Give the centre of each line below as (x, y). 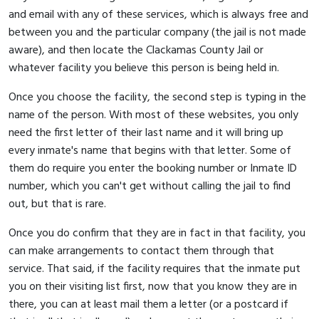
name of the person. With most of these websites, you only (153, 115)
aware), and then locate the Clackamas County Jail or (136, 50)
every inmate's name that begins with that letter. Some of (150, 151)
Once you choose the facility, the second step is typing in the (157, 97)
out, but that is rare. (57, 204)
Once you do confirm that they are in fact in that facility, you (157, 233)
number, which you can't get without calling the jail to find (150, 186)
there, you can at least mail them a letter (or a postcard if (148, 304)
